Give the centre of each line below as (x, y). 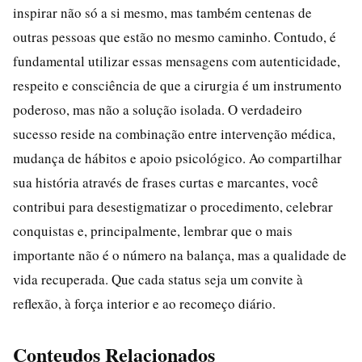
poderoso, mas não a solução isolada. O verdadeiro (158, 109)
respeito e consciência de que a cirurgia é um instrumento (177, 85)
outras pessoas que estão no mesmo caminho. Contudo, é (175, 36)
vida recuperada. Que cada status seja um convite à (158, 279)
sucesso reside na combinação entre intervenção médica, (174, 133)
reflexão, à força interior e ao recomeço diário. (144, 303)
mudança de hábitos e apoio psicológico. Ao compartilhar (177, 158)
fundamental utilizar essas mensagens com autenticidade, (177, 61)
